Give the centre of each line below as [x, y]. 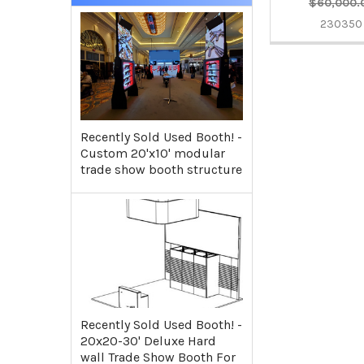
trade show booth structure [161, 170]
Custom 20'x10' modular [152, 154]
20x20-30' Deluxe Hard [148, 340]
